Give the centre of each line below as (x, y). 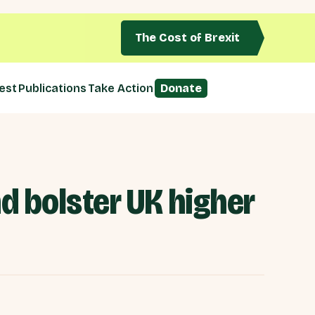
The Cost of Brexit (187, 38)
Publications (52, 88)
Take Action (121, 88)
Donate (181, 88)
